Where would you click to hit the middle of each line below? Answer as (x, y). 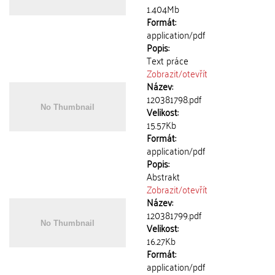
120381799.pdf (174, 215)
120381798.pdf (174, 99)
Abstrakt (163, 176)
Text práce (168, 60)
